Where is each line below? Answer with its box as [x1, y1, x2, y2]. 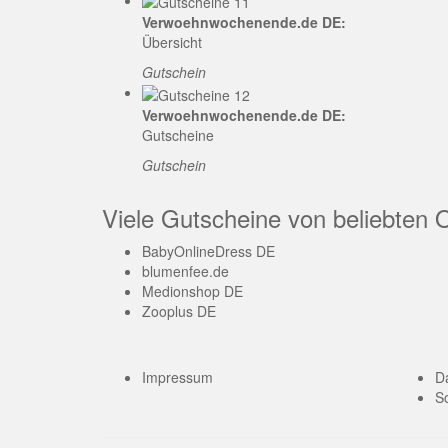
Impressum [142, 366, 213, 387]
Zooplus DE [142, 300, 216, 321]
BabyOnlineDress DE [142, 240, 275, 261]
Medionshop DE [142, 280, 243, 301]
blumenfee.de [142, 260, 229, 281]
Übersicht [142, 32, 202, 53]
